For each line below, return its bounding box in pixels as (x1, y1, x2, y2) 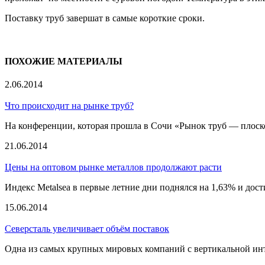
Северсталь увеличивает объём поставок (5, 224, 169, 234)
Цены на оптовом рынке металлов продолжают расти (5, 162, 222, 173)
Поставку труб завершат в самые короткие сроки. (5, 12, 205, 23)
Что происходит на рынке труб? (5, 101, 134, 111)
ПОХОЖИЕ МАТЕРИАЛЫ (5, 56, 122, 67)
